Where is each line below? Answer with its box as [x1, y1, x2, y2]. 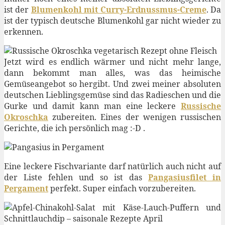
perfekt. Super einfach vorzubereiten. [48, 183, 196, 194]
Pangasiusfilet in [148, 172, 221, 183]
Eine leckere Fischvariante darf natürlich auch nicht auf [4, 161, 221, 172]
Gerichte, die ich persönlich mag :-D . [4, 123, 145, 134]
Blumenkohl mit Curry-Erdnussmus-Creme [31, 4, 206, 16]
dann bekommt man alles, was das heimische [4, 67, 221, 79]
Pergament [4, 183, 48, 194]
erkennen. [4, 26, 43, 38]
